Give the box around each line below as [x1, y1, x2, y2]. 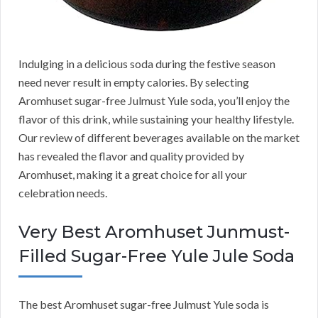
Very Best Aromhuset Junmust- [18, 221, 290, 243]
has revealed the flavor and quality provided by [18, 149, 244, 163]
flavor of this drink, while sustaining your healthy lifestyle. [18, 112, 294, 126]
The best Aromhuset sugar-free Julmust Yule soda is [18, 297, 269, 312]
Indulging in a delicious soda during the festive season [18, 57, 275, 71]
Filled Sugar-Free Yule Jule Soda [18, 246, 295, 267]
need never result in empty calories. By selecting [18, 75, 249, 89]
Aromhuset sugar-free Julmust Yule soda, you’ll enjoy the [18, 94, 290, 108]
